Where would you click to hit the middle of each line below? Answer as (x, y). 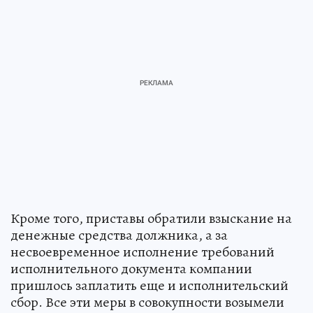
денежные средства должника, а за (119, 235)
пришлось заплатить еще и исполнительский (150, 286)
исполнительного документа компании (131, 269)
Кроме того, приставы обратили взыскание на (151, 219)
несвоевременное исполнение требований (143, 252)
